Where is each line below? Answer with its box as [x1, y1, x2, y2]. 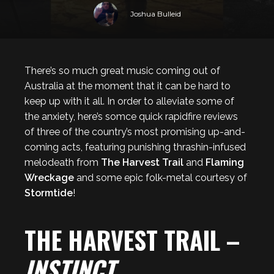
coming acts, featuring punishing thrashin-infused [24, 141, 246, 153]
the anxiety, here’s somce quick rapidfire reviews [24, 111, 238, 122]
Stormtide [24, 187, 73, 199]
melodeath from [24, 157, 101, 168]
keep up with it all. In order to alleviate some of [24, 95, 234, 107]
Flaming [206, 157, 244, 168]
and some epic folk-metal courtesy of [74, 172, 247, 183]
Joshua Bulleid [130, 9, 181, 18]
